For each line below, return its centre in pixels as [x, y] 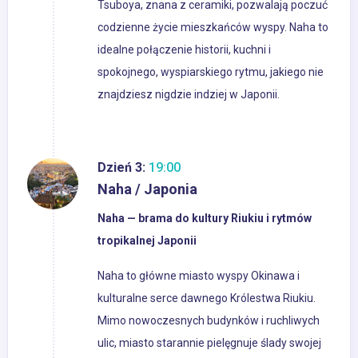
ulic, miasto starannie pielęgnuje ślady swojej [209, 343]
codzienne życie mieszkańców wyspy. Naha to [213, 28]
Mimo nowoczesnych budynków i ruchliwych [209, 321]
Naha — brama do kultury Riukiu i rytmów [205, 219]
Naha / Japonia [147, 189]
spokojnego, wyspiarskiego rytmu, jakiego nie [211, 72]
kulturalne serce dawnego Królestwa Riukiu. [207, 298]
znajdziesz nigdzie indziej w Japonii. [189, 95]
